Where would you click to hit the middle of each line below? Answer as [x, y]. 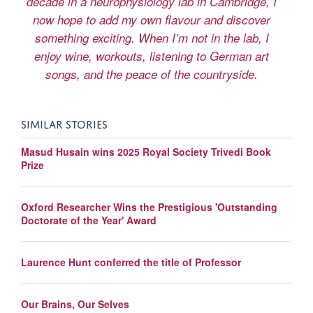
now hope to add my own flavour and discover [152, 20]
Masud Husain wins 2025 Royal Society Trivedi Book [146, 152]
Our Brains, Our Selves [75, 304]
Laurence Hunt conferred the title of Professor [131, 262]
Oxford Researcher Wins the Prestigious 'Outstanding [149, 206]
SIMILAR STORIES [64, 123]
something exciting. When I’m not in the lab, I [152, 38]
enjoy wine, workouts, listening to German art [152, 56]
